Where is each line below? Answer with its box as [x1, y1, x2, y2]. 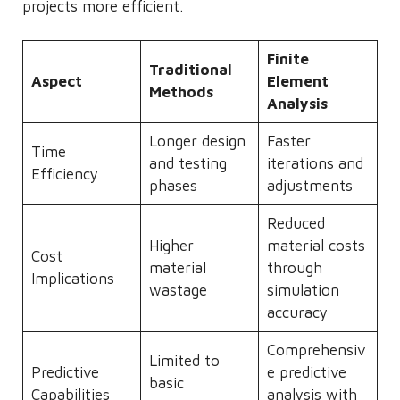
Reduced [266, 214, 325, 232]
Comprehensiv [266, 341, 366, 359]
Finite [266, 50, 309, 68]
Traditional [148, 61, 232, 79]
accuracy [266, 304, 328, 321]
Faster [266, 132, 311, 150]
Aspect [30, 72, 82, 90]
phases [148, 177, 197, 195]
